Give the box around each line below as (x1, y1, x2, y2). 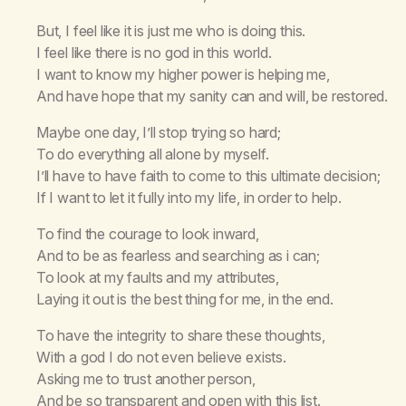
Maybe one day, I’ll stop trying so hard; (36, 122, 281, 141)
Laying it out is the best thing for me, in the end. (36, 289, 333, 308)
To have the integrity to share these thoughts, (36, 325, 325, 344)
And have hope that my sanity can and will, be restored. (36, 86, 389, 105)
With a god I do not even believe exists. (36, 347, 286, 366)
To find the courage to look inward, (36, 224, 259, 243)
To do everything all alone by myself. (36, 144, 269, 163)
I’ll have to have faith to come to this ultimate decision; (36, 166, 381, 185)
